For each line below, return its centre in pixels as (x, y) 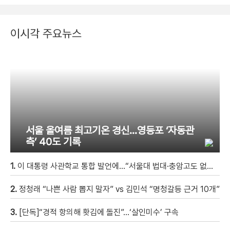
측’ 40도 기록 (53, 141)
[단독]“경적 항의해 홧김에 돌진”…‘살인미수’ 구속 (99, 212)
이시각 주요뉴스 (46, 33)
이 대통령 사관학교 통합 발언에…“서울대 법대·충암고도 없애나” (112, 166)
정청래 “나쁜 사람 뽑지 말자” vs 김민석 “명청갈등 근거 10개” (119, 189)
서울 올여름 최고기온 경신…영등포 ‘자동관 (110, 130)
